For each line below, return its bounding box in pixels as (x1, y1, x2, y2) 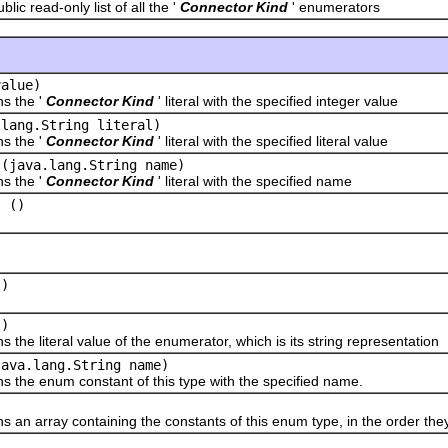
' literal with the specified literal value (158, 132, 388, 149)
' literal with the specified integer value (158, 92, 398, 109)
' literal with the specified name (158, 172, 352, 189)
